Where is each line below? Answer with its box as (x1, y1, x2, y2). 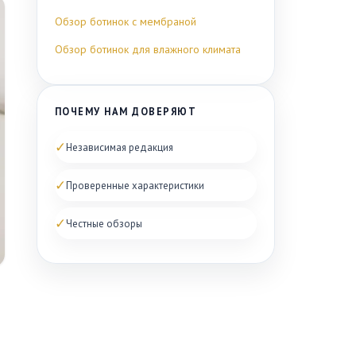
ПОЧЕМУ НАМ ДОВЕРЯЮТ (55, 105, 197, 118)
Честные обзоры (66, 216, 142, 230)
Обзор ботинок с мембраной (55, 14, 196, 29)
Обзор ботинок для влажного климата (55, 42, 241, 56)
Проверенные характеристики (66, 178, 204, 192)
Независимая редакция (66, 140, 173, 154)
